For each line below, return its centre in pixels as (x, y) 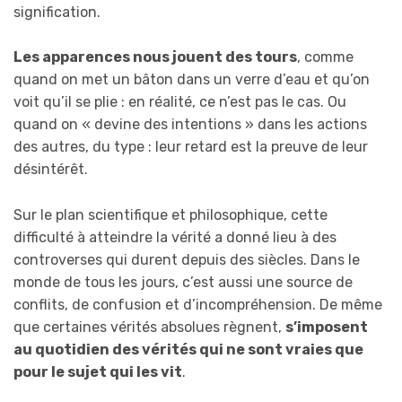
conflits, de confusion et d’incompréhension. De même (198, 304)
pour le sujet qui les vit (98, 371)
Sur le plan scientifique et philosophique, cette (170, 214)
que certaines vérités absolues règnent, (149, 327)
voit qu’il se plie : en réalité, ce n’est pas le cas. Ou (180, 102)
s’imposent (327, 327)
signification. (57, 12)
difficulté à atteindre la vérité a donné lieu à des (175, 237)
